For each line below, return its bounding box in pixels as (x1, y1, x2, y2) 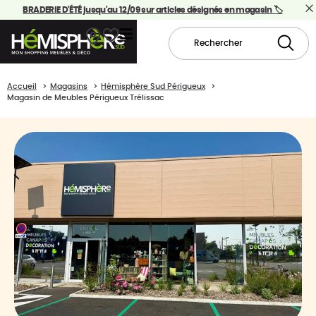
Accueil (7, 83, 37, 90)
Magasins (50, 83, 87, 90)
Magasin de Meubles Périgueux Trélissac (7, 94, 164, 102)
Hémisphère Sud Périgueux (101, 83, 205, 90)
